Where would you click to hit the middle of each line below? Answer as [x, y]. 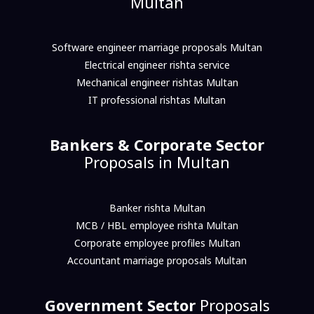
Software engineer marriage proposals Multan [157, 48]
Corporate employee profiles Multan [157, 243]
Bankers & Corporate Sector [157, 145]
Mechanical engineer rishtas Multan [157, 83]
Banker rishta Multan [157, 207]
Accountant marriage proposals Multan [157, 260]
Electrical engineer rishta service [157, 65]
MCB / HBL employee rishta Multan [157, 225]
